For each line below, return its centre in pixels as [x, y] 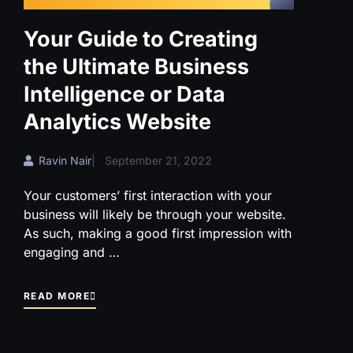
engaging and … [72, 253]
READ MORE [57, 296]
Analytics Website [117, 122]
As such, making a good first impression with [158, 234]
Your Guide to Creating [141, 39]
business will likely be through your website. [155, 215]
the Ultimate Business [136, 67]
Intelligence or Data [124, 95]
